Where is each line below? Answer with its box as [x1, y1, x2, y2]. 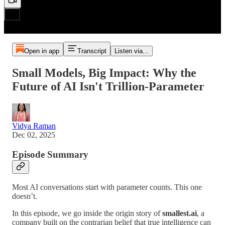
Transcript [77, 47, 106, 55]
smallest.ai [162, 209, 197, 218]
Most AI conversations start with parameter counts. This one [12, 183, 202, 192]
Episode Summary [12, 149, 88, 160]
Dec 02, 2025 [12, 130, 55, 139]
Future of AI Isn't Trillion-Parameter [12, 79, 204, 93]
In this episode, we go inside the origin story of [12, 209, 162, 218]
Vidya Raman [12, 121, 56, 130]
